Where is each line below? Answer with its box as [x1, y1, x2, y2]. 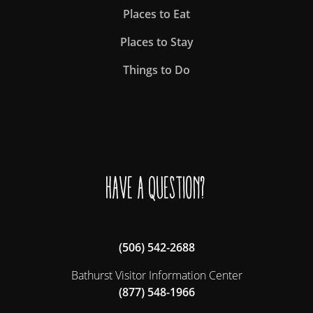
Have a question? [106, 170, 207, 207]
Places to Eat [123, 6, 190, 22]
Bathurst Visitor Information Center [71, 268, 242, 284]
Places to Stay [119, 34, 194, 50]
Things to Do [123, 62, 190, 78]
